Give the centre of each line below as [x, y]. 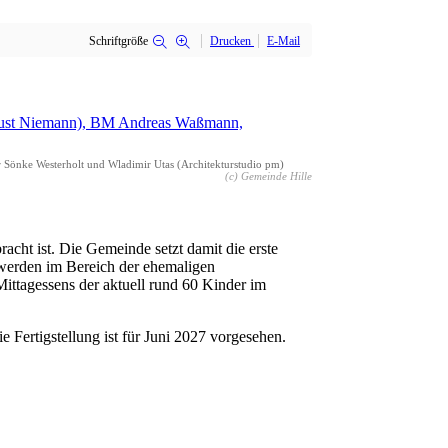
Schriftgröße [118, 40]
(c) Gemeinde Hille [268, 176]
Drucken [230, 40]
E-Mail [283, 40]
